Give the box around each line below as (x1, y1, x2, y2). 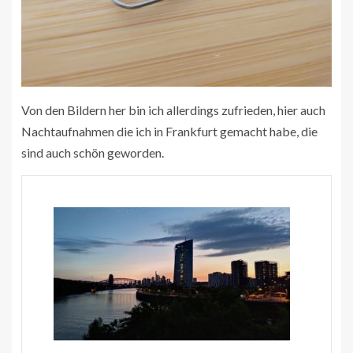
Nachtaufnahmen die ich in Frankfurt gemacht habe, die (21, 123, 318, 139)
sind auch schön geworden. (21, 144, 164, 160)
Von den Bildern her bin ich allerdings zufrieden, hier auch (21, 102, 325, 117)
